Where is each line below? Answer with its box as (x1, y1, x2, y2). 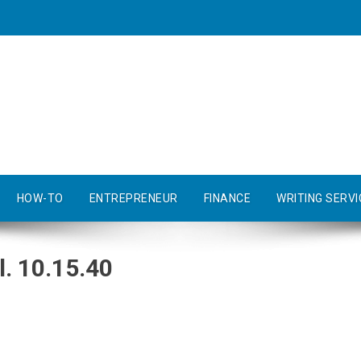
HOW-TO (16, 192, 64, 205)
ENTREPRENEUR (89, 192, 178, 205)
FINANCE (203, 192, 251, 205)
